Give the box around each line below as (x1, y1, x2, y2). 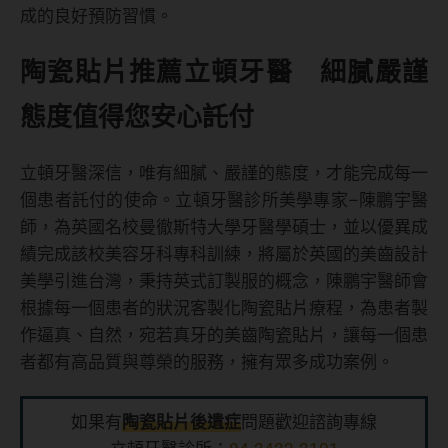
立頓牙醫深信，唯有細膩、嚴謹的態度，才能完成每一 (20, 163, 428, 184)
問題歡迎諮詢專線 (241, 412, 377, 433)
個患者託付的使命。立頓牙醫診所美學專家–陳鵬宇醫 (20, 190, 428, 211)
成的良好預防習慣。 (20, 6, 173, 27)
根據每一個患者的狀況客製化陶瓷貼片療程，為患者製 (20, 298, 428, 319)
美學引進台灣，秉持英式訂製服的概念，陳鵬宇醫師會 (20, 271, 428, 292)
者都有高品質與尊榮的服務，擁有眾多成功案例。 (20, 352, 394, 373)
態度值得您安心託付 (20, 102, 254, 133)
